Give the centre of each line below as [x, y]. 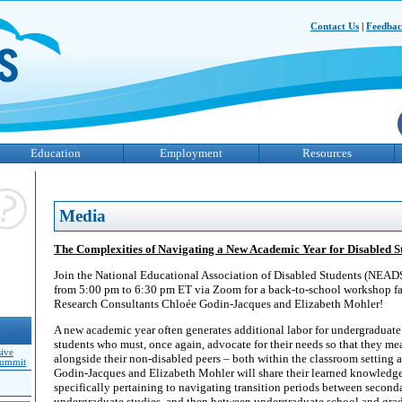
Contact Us [335, 26]
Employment [191, 153]
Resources [327, 153]
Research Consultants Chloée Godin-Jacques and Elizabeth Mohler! [218, 304]
